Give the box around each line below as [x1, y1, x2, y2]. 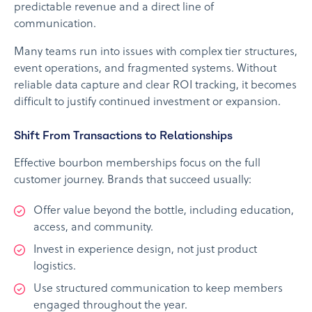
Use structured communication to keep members [33, 283, 283, 296]
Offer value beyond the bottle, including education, [33, 205, 294, 218]
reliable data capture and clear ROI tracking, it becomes [14, 79, 297, 93]
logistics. [33, 260, 76, 274]
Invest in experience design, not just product [33, 244, 257, 257]
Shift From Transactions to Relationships [14, 129, 233, 143]
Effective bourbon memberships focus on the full [14, 157, 260, 171]
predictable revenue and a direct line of [14, 1, 214, 15]
